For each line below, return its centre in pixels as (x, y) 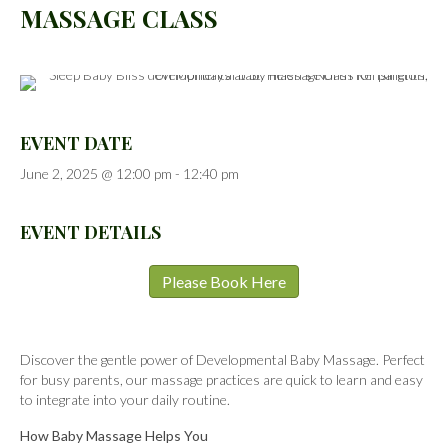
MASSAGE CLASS (119, 18)
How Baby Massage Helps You (114, 436)
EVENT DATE (76, 143)
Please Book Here (224, 282)
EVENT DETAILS (90, 232)
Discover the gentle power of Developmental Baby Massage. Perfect (222, 360)
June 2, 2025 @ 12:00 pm (96, 174)
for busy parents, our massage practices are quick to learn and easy (221, 380)
